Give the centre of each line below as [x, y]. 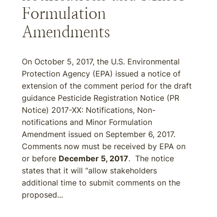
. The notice [151, 158]
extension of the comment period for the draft [107, 86]
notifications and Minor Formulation [87, 122]
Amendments [66, 32]
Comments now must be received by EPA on [104, 146]
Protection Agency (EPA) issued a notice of [101, 74]
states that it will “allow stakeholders [89, 170]
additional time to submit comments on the [101, 183]
